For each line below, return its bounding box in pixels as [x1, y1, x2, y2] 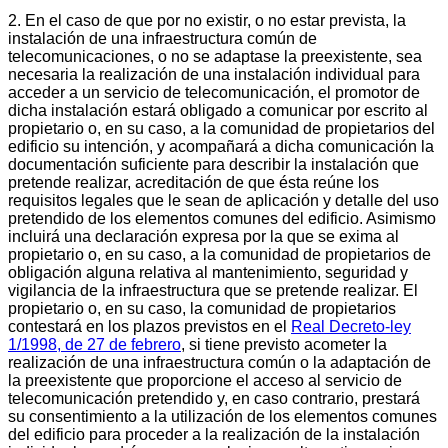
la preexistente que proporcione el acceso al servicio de [8, 371, 402, 389]
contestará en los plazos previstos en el [8, 317, 291, 335]
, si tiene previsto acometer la [181, 335, 387, 353]
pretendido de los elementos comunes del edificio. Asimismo [8, 209, 436, 227]
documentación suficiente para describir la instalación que [8, 155, 419, 173]
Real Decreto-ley [291, 317, 411, 335]
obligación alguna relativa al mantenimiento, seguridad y [8, 263, 408, 281]
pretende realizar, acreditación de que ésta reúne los [8, 173, 379, 191]
